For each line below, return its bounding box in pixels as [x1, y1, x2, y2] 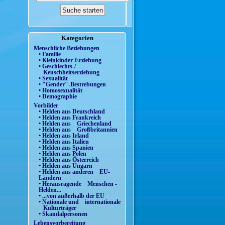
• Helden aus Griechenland [39, 120, 111, 127]
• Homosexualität [39, 87, 82, 94]
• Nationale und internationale [39, 198, 121, 205]
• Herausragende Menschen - [39, 180, 117, 187]
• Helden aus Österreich [39, 156, 99, 163]
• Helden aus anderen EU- [39, 168, 110, 175]
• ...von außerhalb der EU [39, 192, 104, 199]
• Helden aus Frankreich [39, 114, 101, 121]
